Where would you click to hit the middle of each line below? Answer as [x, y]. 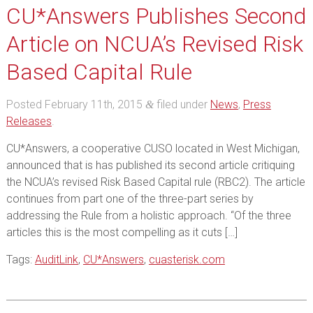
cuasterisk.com [187, 260]
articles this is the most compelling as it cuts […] [122, 232]
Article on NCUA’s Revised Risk [154, 44]
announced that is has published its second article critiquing [150, 165]
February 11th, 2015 [93, 104]
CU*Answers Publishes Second [156, 16]
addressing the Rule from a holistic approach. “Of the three [148, 216]
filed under [182, 104]
